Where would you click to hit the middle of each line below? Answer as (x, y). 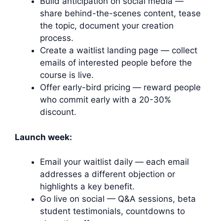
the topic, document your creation (107, 26)
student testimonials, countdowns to (112, 211)
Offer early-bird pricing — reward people (120, 88)
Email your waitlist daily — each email (114, 162)
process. (57, 38)
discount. (58, 112)
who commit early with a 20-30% (106, 100)
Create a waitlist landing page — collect (119, 51)
